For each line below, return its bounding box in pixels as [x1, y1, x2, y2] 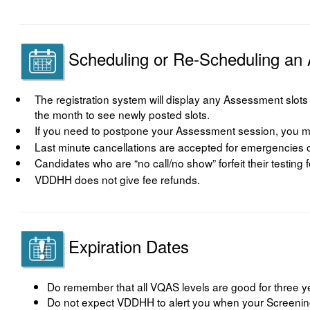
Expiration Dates [69, 234, 190, 259]
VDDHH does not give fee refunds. [35, 171, 201, 187]
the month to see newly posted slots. [35, 106, 210, 122]
